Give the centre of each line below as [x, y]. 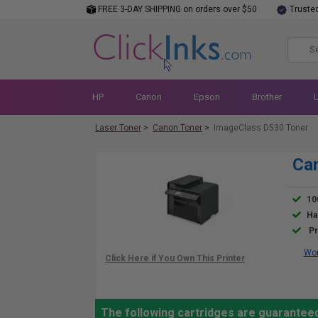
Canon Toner [177, 128]
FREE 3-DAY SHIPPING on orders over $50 [176, 9]
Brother [267, 97]
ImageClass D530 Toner [261, 128]
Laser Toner [118, 128]
